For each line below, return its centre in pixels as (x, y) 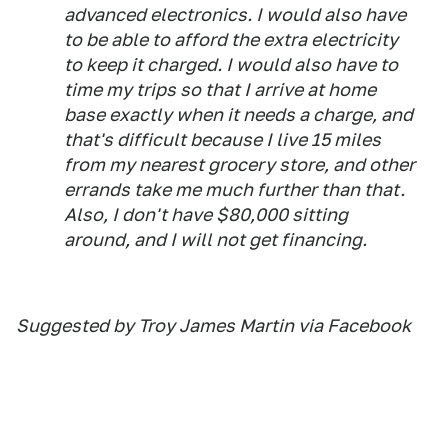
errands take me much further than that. (234, 189)
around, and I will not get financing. (215, 239)
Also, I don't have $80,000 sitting (206, 214)
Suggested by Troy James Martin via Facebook (213, 325)
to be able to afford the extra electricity (231, 39)
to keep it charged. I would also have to (231, 64)
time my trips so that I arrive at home (220, 89)
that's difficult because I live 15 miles (222, 139)
